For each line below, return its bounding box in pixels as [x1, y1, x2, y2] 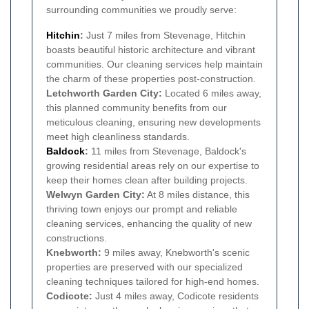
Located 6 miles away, [162, 88, 261, 99]
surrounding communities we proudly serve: [46, 4, 237, 16]
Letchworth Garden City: [46, 88, 162, 99]
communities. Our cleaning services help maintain [46, 59, 263, 70]
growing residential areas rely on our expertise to [46, 160, 259, 172]
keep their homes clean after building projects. [46, 175, 248, 186]
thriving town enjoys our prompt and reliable [46, 203, 237, 215]
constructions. [46, 232, 107, 244]
